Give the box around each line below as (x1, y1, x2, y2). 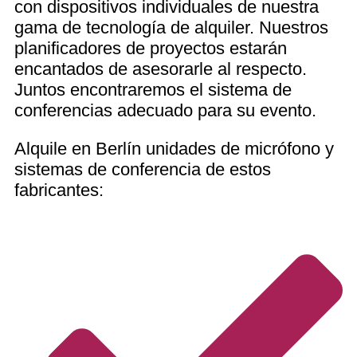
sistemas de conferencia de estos (14, 159, 271, 180)
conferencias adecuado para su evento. (14, 100, 316, 120)
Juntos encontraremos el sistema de (14, 79, 292, 100)
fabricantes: (14, 180, 104, 201)
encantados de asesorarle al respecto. (14, 58, 307, 79)
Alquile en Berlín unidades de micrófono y (14, 139, 334, 159)
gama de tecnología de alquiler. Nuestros (14, 17, 328, 37)
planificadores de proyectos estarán (14, 37, 287, 58)
